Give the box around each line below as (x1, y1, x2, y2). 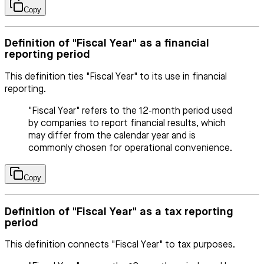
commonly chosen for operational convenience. (28, 144, 232, 153)
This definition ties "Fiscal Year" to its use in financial (5, 72, 227, 82)
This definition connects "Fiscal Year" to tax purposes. (5, 240, 235, 250)
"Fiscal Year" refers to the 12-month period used (28, 107, 232, 116)
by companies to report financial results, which (28, 119, 226, 128)
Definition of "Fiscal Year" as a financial (5, 38, 209, 49)
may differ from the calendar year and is (28, 131, 196, 141)
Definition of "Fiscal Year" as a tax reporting (5, 206, 233, 217)
